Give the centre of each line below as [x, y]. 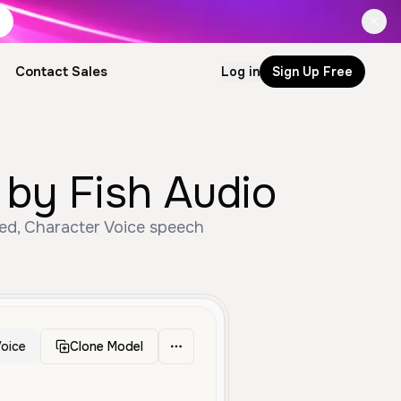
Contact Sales [61, 72]
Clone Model [107, 346]
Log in [240, 71]
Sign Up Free [312, 71]
